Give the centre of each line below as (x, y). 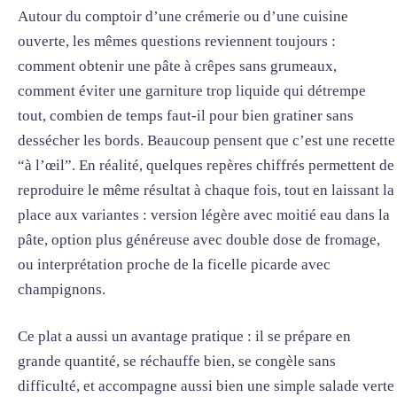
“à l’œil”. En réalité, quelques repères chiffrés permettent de (206, 165)
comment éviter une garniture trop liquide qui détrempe (192, 90)
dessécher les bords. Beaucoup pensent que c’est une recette (206, 140)
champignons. (62, 289)
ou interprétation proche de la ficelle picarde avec (174, 264)
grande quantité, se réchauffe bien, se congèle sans (177, 362)
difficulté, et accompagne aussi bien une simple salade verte (206, 386)
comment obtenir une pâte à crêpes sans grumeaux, (177, 66)
